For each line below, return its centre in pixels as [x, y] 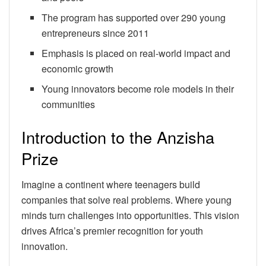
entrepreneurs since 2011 [96, 33]
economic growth [78, 68]
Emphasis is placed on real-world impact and [136, 53]
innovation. [45, 246]
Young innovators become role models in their [138, 88]
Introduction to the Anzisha [118, 137]
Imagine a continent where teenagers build [111, 185]
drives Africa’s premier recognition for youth [112, 231]
